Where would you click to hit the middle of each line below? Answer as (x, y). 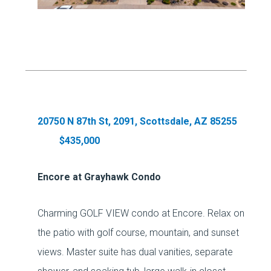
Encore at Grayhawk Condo (100, 177)
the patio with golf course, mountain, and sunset (139, 233)
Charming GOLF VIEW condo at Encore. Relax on (141, 213)
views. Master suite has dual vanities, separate (135, 252)
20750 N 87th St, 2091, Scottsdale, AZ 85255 (138, 121)
